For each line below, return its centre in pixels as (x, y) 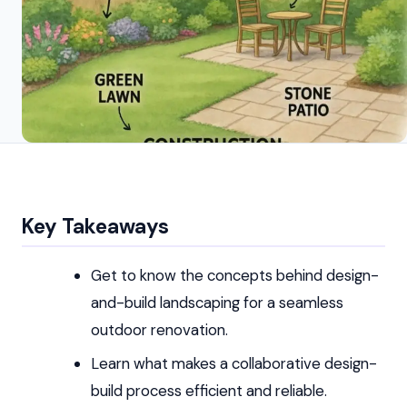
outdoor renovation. (159, 330)
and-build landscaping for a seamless (217, 303)
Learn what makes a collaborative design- (233, 363)
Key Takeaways (95, 226)
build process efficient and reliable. (208, 390)
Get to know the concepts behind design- (234, 276)
